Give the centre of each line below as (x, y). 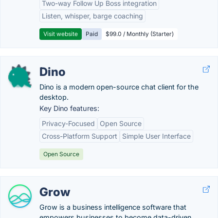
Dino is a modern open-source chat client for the (119, 87)
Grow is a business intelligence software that (113, 207)
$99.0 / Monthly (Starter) (140, 34)
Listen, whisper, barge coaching (92, 16)
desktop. (54, 97)
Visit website (61, 34)
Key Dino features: (69, 108)
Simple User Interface (156, 136)
